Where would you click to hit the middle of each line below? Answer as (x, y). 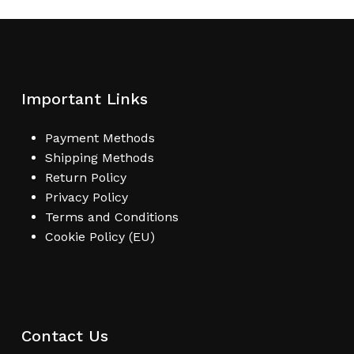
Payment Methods (100, 137)
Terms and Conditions (111, 217)
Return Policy (85, 177)
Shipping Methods (99, 157)
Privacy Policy (86, 197)
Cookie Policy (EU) (100, 236)
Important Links (84, 98)
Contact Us (64, 335)
